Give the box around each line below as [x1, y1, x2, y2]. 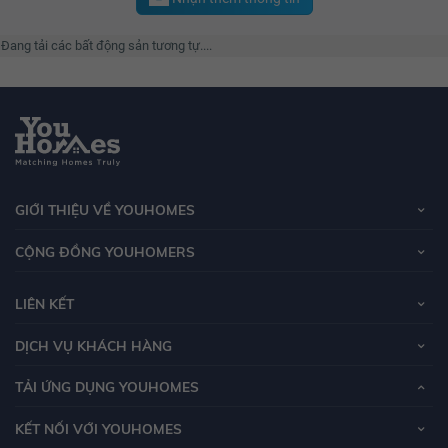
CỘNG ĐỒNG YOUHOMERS [15, 243, 195, 261]
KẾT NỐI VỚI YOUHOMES [15, 420, 182, 438]
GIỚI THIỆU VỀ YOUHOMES [15, 201, 195, 219]
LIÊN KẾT [15, 294, 74, 312]
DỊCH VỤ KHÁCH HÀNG [15, 336, 172, 354]
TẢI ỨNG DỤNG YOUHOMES [15, 378, 199, 396]
